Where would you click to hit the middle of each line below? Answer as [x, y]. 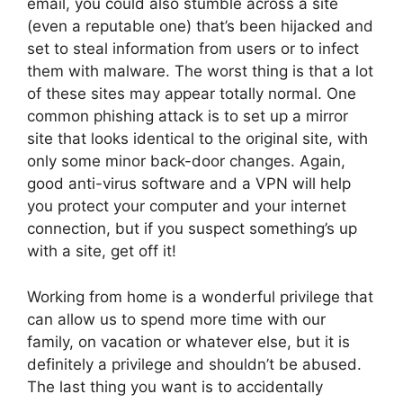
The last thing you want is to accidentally [175, 386]
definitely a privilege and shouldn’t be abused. [194, 364]
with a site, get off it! [102, 251]
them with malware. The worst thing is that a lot [200, 72]
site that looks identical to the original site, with [197, 139]
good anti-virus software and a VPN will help [189, 184]
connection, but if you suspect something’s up [192, 229]
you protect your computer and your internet [187, 206]
